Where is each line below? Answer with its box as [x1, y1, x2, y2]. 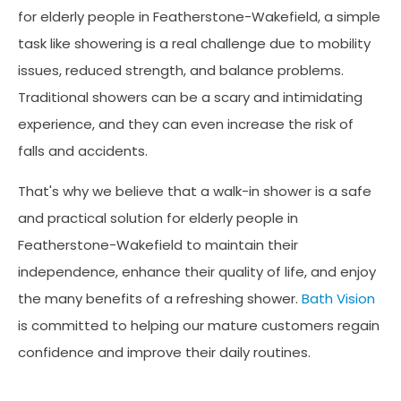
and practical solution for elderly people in [18, 209, 298, 227]
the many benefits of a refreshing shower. [18, 289, 302, 308]
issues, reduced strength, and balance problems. [18, 61, 344, 80]
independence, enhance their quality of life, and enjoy [18, 262, 376, 281]
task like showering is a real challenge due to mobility [18, 34, 371, 53]
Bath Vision [302, 289, 375, 308]
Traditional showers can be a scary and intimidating [18, 88, 363, 107]
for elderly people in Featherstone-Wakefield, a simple [18, 7, 380, 26]
